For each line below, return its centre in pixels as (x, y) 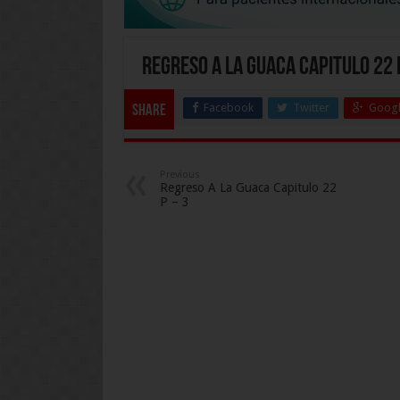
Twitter (311, 107)
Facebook (228, 107)
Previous (179, 174)
